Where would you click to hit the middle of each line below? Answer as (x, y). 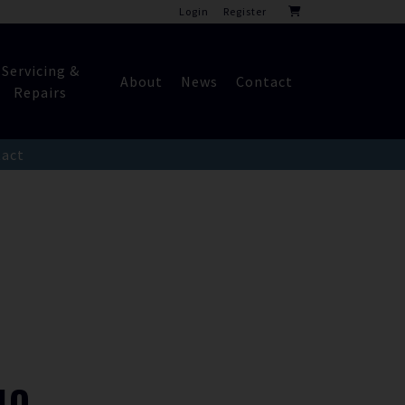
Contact (264, 81)
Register (245, 11)
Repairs (41, 92)
